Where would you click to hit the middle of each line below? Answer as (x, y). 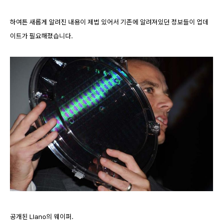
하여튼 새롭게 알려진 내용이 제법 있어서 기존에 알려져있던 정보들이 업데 (109, 22)
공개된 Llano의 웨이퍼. (42, 217)
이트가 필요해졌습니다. (41, 36)
